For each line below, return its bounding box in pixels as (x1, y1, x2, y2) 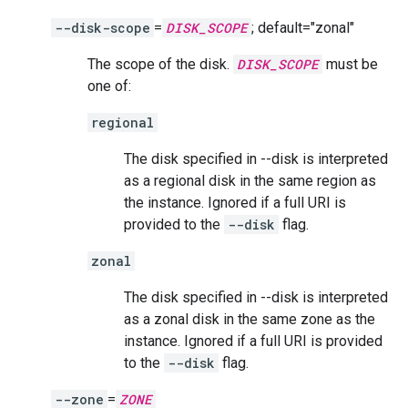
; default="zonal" (251, 19, 354, 36)
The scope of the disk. (87, 56, 233, 73)
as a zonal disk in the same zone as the (124, 311, 375, 328)
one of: (87, 77, 131, 95)
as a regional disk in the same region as (124, 172, 376, 189)
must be (322, 56, 378, 73)
